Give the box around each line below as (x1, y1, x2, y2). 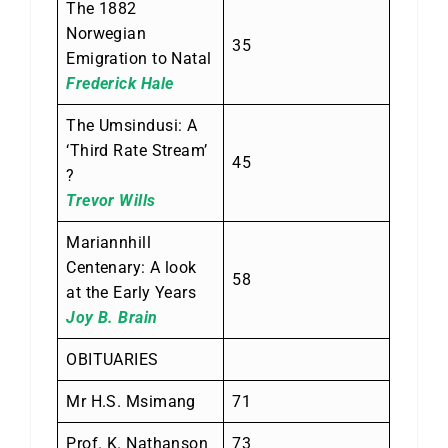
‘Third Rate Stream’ (66, 140, 208, 160)
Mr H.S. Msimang (66, 391, 196, 411)
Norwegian (66, 23, 147, 43)
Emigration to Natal (66, 48, 212, 68)
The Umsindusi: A (66, 115, 198, 135)
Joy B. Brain (66, 307, 158, 327)
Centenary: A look (66, 257, 197, 277)
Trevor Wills (66, 190, 156, 210)
